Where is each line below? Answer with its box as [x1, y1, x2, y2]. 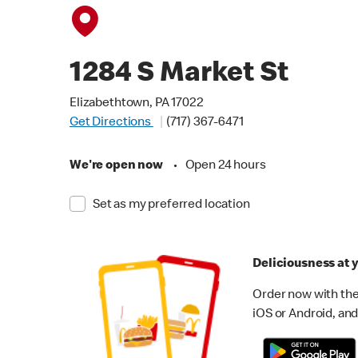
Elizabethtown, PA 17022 [70, 97, 204, 110]
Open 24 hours [185, 160, 266, 173]
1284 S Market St [70, 61, 288, 89]
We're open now [70, 160, 163, 173]
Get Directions [70, 117, 153, 129]
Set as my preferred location [92, 199, 250, 212]
